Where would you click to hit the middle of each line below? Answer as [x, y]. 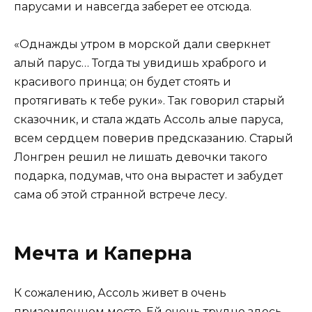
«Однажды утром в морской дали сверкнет [142, 45]
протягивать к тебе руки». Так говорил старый [149, 101]
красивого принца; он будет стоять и [123, 82]
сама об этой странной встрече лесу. [120, 195]
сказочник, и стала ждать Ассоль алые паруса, [148, 120]
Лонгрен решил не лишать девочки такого [141, 157]
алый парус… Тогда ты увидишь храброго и [140, 63]
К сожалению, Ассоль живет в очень [120, 292]
